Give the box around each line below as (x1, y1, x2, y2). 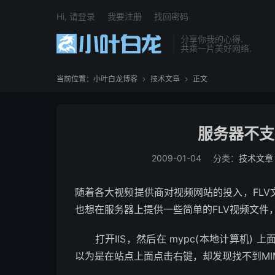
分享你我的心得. (180, 34, 243, 44)
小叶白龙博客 (93, 74, 137, 83)
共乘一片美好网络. (180, 43, 252, 53)
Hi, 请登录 (56, 11, 95, 21)
